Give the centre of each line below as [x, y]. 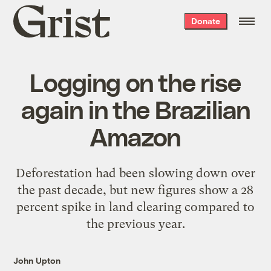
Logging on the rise [135, 81]
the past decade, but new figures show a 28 [135, 190]
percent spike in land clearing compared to [135, 207]
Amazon [135, 136]
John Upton [37, 260]
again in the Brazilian [135, 109]
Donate [205, 21]
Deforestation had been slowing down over [135, 173]
